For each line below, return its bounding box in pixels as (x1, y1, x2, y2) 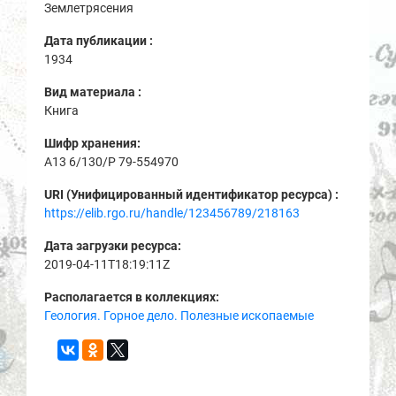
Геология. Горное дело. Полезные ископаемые (44, 308, 314, 323)
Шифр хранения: (44, 135, 143, 150)
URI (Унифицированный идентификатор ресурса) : (44, 187, 341, 202)
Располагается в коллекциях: (44, 289, 219, 304)
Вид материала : (44, 84, 144, 99)
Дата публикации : (44, 33, 156, 48)
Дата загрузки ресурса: (44, 238, 184, 253)
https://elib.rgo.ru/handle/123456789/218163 (44, 205, 300, 220)
